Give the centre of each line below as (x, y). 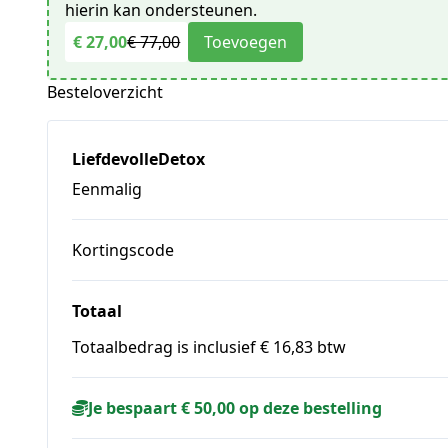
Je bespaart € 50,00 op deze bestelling (235, 407)
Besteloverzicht (105, 91)
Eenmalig (107, 188)
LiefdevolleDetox (139, 158)
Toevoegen (246, 41)
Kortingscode (123, 249)
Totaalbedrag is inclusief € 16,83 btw (209, 346)
